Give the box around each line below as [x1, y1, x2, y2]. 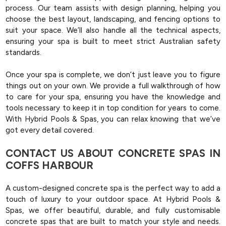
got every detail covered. [6, 126, 94, 135]
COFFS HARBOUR [6, 159, 94, 172]
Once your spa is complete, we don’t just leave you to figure [6, 70, 220, 79]
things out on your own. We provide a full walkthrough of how [6, 81, 220, 90]
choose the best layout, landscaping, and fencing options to [6, 14, 220, 24]
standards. [6, 47, 42, 57]
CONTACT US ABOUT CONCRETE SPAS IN [6, 147, 220, 159]
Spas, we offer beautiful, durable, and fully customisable [6, 206, 220, 215]
